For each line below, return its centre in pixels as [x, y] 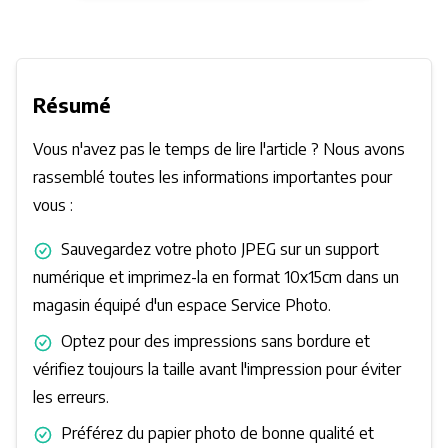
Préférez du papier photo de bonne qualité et [217, 433]
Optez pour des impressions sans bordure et [215, 341]
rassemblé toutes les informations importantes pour [212, 177]
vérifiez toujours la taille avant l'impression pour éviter [217, 369]
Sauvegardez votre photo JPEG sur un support [220, 249]
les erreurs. [71, 397]
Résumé [72, 105]
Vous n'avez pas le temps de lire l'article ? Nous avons [219, 149]
